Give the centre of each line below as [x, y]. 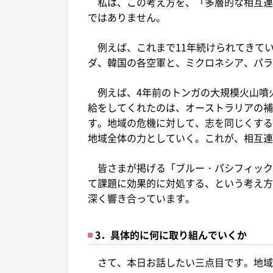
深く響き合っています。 [141, 198]
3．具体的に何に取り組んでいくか [171, 234]
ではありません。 [127, 17]
